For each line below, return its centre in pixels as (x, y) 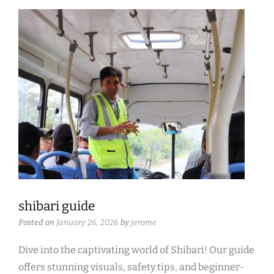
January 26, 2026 (87, 223)
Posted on (37, 223)
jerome (144, 223)
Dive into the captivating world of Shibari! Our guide (136, 250)
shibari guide (57, 206)
